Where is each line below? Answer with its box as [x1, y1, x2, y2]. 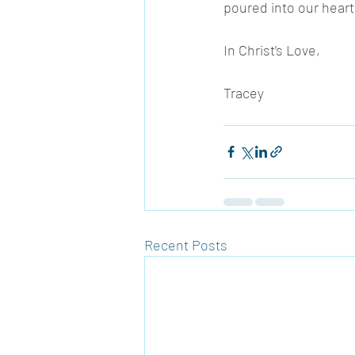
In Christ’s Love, [223, 40, 323, 59]
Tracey [223, 83, 267, 101]
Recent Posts [144, 235, 227, 254]
